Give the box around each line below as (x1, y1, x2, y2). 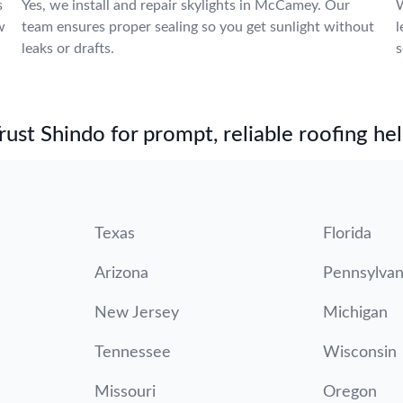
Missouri (94, 384, 156, 400)
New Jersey (94, 305, 179, 321)
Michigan (323, 305, 389, 321)
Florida (323, 226, 372, 242)
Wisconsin (323, 345, 398, 361)
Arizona (94, 265, 148, 282)
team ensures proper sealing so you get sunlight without (22, 20, 374, 34)
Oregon (323, 384, 378, 400)
